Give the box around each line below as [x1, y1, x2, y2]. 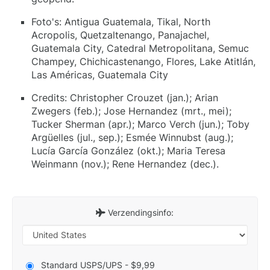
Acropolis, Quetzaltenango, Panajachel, [31, 28, 209, 41]
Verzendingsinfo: [105, 207, 174, 218]
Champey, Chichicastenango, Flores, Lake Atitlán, [31, 55, 256, 67]
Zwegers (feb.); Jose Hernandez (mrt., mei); [31, 104, 231, 117]
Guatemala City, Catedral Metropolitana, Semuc [31, 42, 249, 54]
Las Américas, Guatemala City [31, 68, 168, 81]
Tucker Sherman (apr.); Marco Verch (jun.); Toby [31, 118, 250, 130]
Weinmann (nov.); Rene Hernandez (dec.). [31, 157, 219, 170]
